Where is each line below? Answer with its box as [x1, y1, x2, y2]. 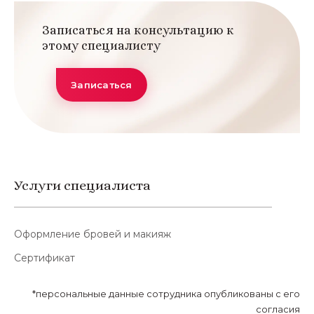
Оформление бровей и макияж [14, 228, 171, 241]
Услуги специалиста [14, 177, 151, 194]
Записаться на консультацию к [42, 23, 234, 38]
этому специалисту [42, 39, 161, 53]
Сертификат [14, 252, 75, 265]
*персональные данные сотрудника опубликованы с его [32, 288, 300, 300]
